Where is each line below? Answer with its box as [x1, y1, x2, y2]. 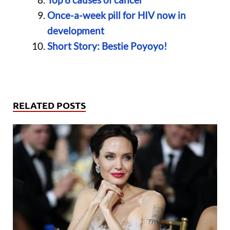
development [47, 25, 104, 37]
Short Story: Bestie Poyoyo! [47, 40, 167, 52]
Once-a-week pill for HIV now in [47, 9, 186, 22]
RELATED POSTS [13, 99, 86, 111]
